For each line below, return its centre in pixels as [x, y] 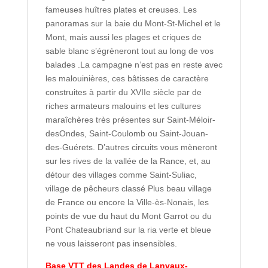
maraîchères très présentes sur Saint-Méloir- [130, 120]
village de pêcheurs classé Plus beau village [128, 188]
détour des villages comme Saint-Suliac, [121, 175]
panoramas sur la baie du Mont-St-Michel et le [133, 23]
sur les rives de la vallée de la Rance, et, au [128, 161]
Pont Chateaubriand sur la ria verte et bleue [128, 230]
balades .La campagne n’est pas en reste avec [134, 65]
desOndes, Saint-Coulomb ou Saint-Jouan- [127, 133]
